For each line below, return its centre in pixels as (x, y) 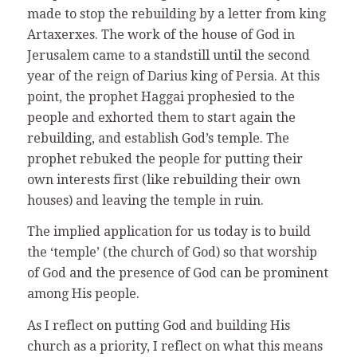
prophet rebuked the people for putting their (165, 159)
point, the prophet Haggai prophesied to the (161, 96)
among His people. (83, 294)
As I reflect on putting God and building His (158, 325)
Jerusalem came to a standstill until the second (168, 55)
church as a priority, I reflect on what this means (175, 346)
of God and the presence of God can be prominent (177, 273)
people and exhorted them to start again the (161, 117)
